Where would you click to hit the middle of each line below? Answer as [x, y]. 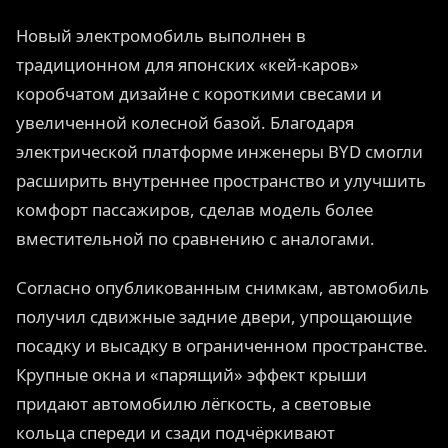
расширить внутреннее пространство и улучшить [221, 181]
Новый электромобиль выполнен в [161, 36]
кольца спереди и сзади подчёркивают [175, 432]
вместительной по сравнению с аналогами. [195, 239]
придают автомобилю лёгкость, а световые [193, 403]
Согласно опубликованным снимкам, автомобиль [222, 287]
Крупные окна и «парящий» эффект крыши [191, 374]
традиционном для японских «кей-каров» [187, 65]
